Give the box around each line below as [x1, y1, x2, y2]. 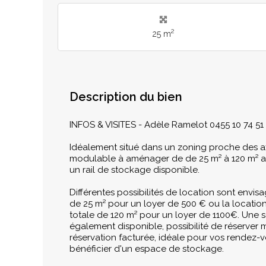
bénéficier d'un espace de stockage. [69, 243, 224, 254]
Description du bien [69, 89, 182, 104]
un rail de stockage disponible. [69, 164, 199, 175]
